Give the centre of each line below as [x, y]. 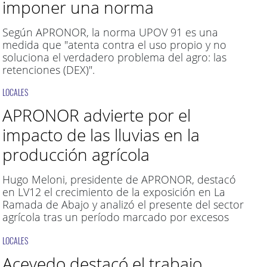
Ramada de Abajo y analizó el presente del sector [123, 204]
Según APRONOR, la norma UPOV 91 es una [110, 32]
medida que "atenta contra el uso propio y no [114, 45]
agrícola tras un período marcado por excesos [115, 217]
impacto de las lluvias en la [101, 135]
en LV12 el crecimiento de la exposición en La [114, 192]
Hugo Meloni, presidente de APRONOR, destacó [119, 179]
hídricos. [23, 229]
